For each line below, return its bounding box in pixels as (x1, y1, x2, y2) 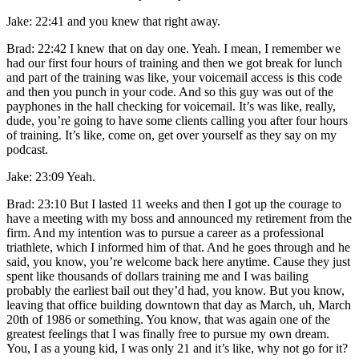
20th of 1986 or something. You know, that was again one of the (6, 312, 330, 326)
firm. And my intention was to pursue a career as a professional (6, 225, 324, 240)
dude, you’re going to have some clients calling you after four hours (6, 113, 348, 127)
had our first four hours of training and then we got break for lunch (6, 55, 342, 70)
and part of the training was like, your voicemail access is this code (6, 70, 342, 84)
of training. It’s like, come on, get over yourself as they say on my (6, 127, 337, 142)
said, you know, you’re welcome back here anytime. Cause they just (6, 254, 350, 268)
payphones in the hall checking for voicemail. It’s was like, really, (6, 99, 336, 113)
